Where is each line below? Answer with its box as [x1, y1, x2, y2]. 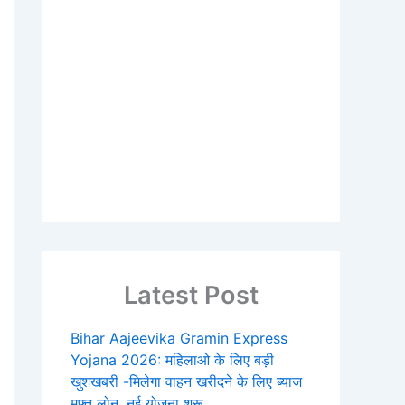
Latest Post [123, 280, 259, 310]
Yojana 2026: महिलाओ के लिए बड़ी [71, 351, 274, 370]
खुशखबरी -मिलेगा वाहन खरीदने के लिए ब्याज [71, 372, 302, 391]
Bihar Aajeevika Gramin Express [71, 329, 287, 348]
